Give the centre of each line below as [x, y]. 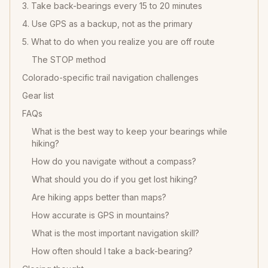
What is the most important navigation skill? [115, 233]
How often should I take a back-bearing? [112, 251]
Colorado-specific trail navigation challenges [110, 77]
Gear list [38, 95]
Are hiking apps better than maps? [99, 197]
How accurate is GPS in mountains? [100, 215]
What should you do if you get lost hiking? [115, 179]
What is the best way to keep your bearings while [130, 131]
